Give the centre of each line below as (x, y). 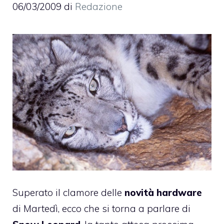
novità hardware (163, 193)
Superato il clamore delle (68, 193)
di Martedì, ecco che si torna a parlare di (101, 209)
